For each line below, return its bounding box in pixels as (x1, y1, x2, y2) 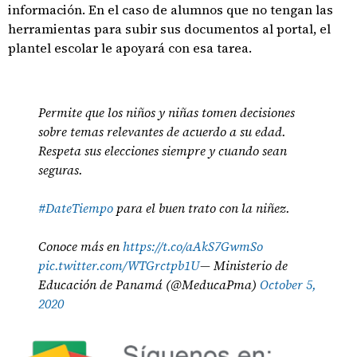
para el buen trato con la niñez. (113, 199, 291, 217)
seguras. (38, 161, 84, 178)
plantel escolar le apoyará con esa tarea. (8, 39, 252, 57)
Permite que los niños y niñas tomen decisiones (38, 104, 296, 121)
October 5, (260, 276, 317, 293)
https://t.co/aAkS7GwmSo (123, 237, 264, 255)
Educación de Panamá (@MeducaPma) (38, 276, 261, 293)
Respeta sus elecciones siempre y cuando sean (38, 142, 288, 159)
